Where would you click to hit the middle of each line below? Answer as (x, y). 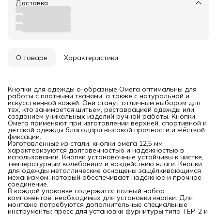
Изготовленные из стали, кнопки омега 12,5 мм (85, 143)
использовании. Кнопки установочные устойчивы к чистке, (106, 157)
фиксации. (24, 136)
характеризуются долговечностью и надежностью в (96, 150)
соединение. (28, 184)
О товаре (32, 57)
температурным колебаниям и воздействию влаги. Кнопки (105, 163)
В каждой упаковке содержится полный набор (86, 191)
